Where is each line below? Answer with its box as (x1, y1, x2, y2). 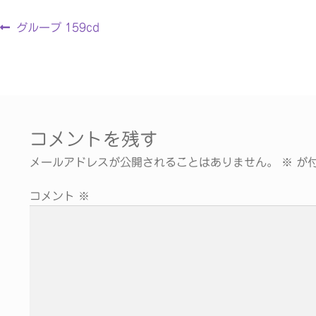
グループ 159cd (16, 21, 99, 33)
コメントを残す (29, 130, 158, 149)
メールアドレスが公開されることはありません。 (29, 157, 278, 169)
